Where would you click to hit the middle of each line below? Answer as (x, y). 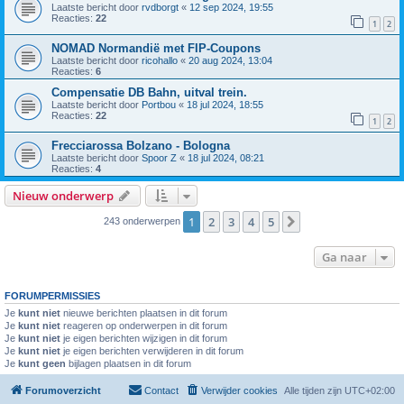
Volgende (329, 222)
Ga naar (344, 257)
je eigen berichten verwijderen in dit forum (152, 350)
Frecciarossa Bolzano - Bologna (141, 145)
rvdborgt (160, 8)
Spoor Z (159, 157)
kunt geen (42, 363)
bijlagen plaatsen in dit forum (129, 363)
